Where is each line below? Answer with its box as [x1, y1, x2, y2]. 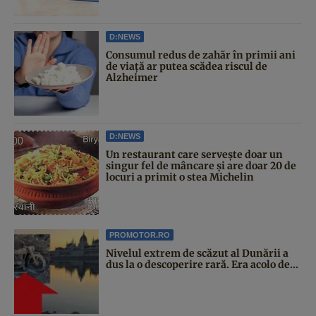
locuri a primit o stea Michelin [106, 170, 254, 183]
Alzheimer [106, 71, 158, 84]
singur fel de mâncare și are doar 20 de [106, 159, 296, 172]
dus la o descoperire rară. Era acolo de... [106, 257, 298, 271]
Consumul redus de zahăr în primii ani [106, 48, 296, 61]
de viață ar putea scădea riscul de [106, 59, 267, 73]
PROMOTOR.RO [109, 230, 170, 239]
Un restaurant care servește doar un [106, 147, 283, 161]
